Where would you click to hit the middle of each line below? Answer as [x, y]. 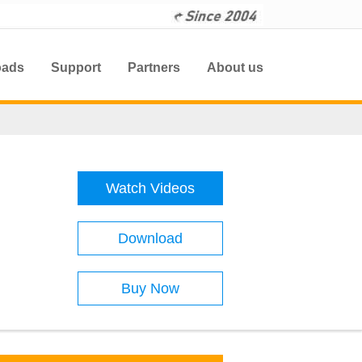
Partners [154, 67]
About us [235, 67]
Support [76, 67]
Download [150, 238]
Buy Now [150, 288]
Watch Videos [150, 188]
